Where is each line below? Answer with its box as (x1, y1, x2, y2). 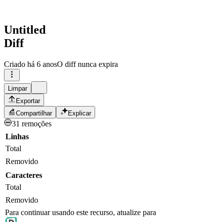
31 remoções (12, 119, 52, 128)
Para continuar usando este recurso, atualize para (5, 208, 156, 217)
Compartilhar (16, 110, 52, 117)
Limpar (8, 85, 27, 93)
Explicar (68, 110, 91, 117)
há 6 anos (27, 60, 57, 69)
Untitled (4, 23, 46, 37)
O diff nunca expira (57, 60, 118, 69)
